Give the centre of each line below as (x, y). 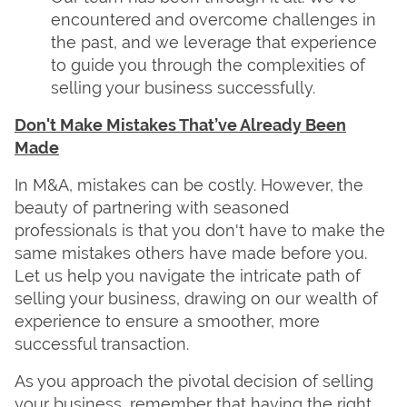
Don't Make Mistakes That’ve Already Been (180, 125)
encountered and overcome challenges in (213, 20)
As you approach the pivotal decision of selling (194, 381)
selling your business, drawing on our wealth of (196, 298)
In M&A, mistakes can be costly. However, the (189, 185)
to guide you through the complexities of (208, 65)
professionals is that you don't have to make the (200, 230)
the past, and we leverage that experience (214, 42)
